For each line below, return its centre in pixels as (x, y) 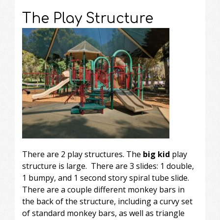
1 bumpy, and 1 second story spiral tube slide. (106, 178)
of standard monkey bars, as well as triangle (103, 213)
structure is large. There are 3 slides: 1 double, (108, 166)
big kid (156, 154)
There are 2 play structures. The (82, 154)
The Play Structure (88, 18)
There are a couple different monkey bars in (103, 189)
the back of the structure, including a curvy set (107, 201)
